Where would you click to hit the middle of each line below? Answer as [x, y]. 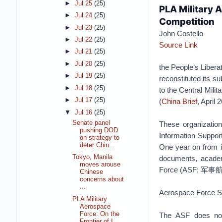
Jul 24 [84, 16]
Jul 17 [84, 100]
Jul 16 [84, 112]
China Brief [179, 101]
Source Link [178, 45]
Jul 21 [84, 52]
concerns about [102, 180]
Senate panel [91, 123]
